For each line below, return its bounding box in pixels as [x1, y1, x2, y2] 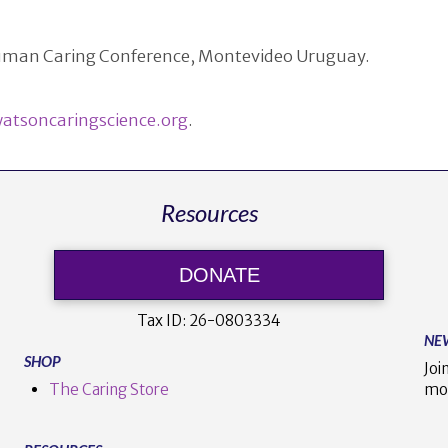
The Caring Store [48, 380, 169, 400]
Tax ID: [137, 310, 189, 330]
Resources [160, 198, 258, 228]
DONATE [178, 264, 260, 287]
